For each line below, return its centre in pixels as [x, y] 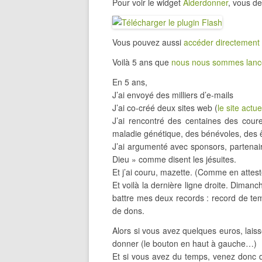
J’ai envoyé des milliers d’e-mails [173, 95]
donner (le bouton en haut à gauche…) [185, 243]
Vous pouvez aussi [148, 42]
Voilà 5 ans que [142, 62]
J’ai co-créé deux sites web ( [165, 108]
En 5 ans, [130, 82]
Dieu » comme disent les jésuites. [174, 159]
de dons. [128, 211]
